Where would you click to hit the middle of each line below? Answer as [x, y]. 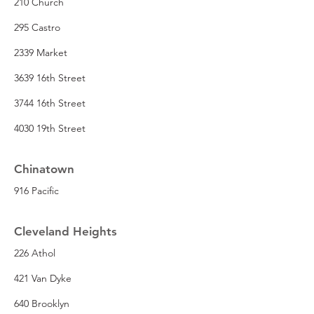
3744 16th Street [50, 103]
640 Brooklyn [42, 303]
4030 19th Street [50, 128]
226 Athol [35, 253]
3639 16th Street [50, 77]
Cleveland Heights [66, 231]
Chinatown [44, 169]
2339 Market [41, 52]
